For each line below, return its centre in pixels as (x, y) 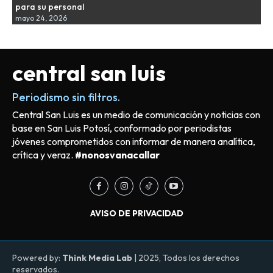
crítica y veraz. (44, 154)
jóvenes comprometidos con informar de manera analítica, (134, 141)
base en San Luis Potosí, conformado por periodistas (122, 128)
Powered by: (37, 257)
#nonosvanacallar (117, 154)
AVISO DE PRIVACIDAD (136, 213)
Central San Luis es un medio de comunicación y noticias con (136, 114)
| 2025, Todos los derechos (186, 257)
